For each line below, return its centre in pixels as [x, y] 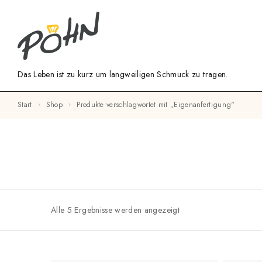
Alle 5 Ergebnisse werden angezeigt [115, 210]
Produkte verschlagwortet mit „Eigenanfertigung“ [158, 105]
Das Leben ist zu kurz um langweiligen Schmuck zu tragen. [123, 75]
